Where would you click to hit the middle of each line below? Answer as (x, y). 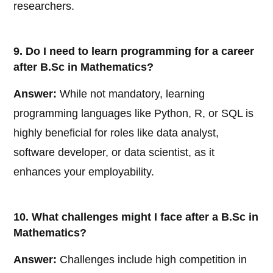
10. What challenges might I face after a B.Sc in (136, 217)
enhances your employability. (84, 172)
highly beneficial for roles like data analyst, (116, 133)
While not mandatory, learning (131, 94)
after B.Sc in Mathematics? (84, 67)
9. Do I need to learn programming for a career (134, 51)
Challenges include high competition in (152, 260)
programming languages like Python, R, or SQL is (134, 114)
